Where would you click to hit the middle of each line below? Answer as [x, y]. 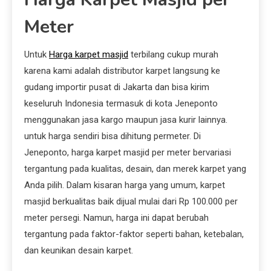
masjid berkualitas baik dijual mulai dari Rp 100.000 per [131, 201]
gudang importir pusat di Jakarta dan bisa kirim [117, 87]
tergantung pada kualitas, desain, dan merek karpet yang [135, 168]
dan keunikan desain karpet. [79, 250]
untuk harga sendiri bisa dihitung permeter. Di [113, 136]
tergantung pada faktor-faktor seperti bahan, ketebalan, [134, 234]
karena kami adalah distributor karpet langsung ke [122, 70]
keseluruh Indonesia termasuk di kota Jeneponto [121, 103]
